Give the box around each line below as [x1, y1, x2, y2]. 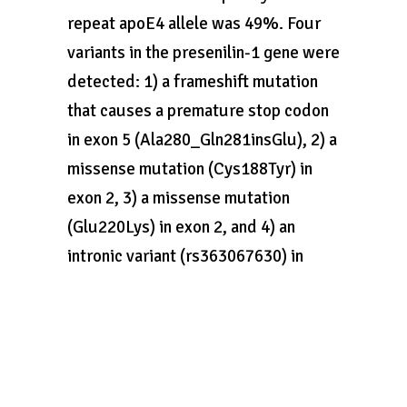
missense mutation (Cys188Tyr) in [67, 158, 313, 180]
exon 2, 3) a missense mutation [67, 187, 290, 209]
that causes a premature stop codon [67, 100, 329, 122]
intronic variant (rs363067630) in [67, 245, 303, 267]
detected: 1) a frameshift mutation [67, 71, 318, 93]
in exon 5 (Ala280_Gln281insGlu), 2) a [67, 129, 337, 151]
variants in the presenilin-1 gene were [67, 42, 340, 64]
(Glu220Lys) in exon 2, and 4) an [67, 216, 295, 238]
